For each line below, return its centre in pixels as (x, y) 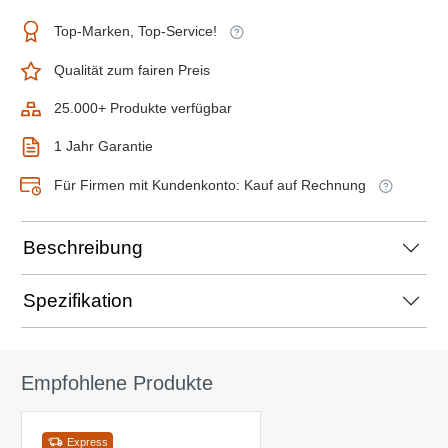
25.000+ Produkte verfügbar (143, 108)
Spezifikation (78, 300)
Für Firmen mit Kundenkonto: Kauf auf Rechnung (210, 185)
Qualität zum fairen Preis (132, 70)
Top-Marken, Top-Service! (135, 31)
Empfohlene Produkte (117, 382)
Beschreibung (83, 247)
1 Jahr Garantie (103, 146)
